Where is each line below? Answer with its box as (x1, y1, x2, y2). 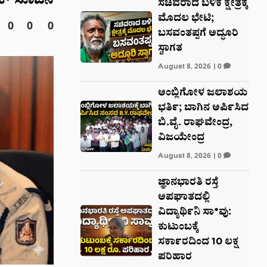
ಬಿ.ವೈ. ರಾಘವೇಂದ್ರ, (157, 117, 232, 131)
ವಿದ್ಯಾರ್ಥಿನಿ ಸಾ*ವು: (157, 206, 231, 220)
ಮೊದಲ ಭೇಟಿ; (157, 13, 214, 26)
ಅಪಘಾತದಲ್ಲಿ (157, 191, 210, 205)
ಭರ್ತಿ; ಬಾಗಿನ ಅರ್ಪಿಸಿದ (157, 102, 249, 116)
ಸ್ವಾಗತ (157, 42, 182, 56)
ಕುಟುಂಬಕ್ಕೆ (157, 221, 198, 235)
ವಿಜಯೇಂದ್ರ (157, 132, 204, 145)
